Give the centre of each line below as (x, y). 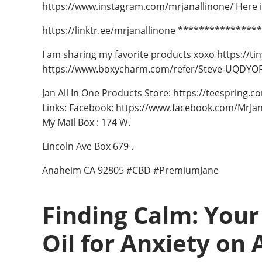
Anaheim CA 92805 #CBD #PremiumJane (130, 170)
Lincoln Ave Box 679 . (88, 146)
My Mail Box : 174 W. (86, 122)
